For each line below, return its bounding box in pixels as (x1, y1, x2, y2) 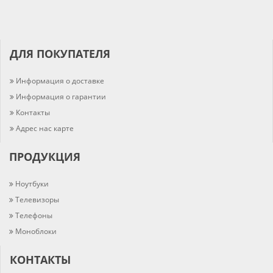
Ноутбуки (15, 179, 49, 190)
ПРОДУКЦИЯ (9, 149, 80, 165)
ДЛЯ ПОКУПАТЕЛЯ (10, 46, 110, 62)
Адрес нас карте (16, 123, 74, 134)
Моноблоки (15, 226, 57, 237)
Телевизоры (15, 194, 59, 205)
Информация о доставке (16, 76, 104, 87)
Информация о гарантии (16, 91, 106, 102)
